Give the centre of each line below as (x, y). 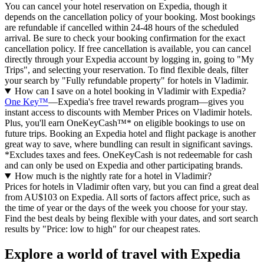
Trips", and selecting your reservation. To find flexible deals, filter (126, 70)
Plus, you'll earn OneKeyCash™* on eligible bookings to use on (125, 123)
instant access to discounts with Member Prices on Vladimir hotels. (128, 113)
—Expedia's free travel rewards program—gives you (146, 102)
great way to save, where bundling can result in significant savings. (129, 144)
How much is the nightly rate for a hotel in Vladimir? (113, 176)
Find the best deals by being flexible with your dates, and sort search (131, 219)
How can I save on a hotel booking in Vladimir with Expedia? (130, 91)
